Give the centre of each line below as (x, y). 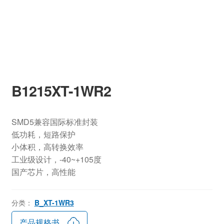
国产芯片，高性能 (43, 172)
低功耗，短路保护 (43, 134)
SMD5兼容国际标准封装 (54, 122)
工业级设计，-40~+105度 (56, 159)
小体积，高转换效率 (47, 147)
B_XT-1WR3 (54, 202)
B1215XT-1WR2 (61, 91)
